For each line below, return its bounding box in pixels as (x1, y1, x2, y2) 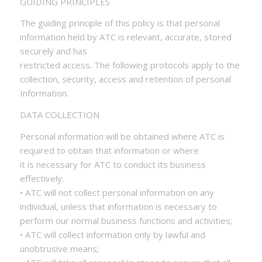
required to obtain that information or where (19, 144, 199, 156)
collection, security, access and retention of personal (19, 73, 231, 85)
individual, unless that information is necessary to (19, 200, 217, 212)
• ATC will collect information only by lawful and (19, 228, 205, 240)
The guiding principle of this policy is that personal (19, 17, 220, 29)
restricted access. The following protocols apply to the (19, 59, 240, 71)
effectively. (19, 172, 64, 184)
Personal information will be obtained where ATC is (19, 130, 225, 142)
